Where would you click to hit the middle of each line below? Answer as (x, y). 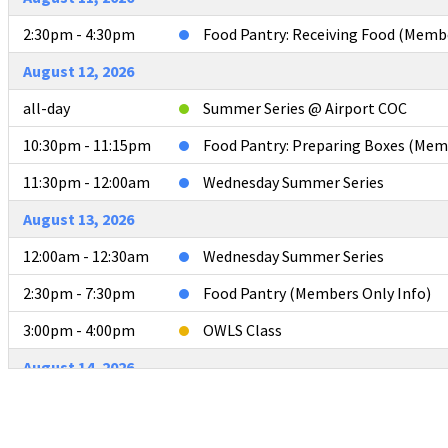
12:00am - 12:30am (86, 255)
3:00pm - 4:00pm (79, 329)
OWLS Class (242, 329)
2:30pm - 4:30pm (79, 33)
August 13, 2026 (78, 218)
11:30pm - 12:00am (86, 181)
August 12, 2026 (78, 70)
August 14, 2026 (78, 366)
